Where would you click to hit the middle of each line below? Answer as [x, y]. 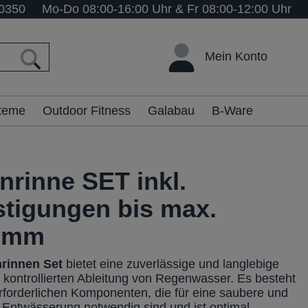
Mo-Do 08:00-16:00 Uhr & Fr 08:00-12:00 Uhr [167, 9]
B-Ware [232, 111]
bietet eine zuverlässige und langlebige [171, 264]
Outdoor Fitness [87, 111]
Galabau [171, 111]
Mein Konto [236, 56]
